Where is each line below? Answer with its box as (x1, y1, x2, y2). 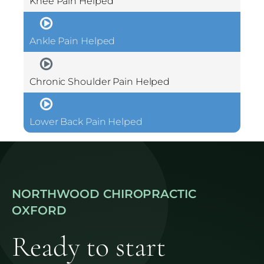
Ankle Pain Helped (29, 35, 115, 47)
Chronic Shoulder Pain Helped (29, 75, 170, 87)
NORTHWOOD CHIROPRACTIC (12, 187, 196, 202)
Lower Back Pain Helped (29, 115, 143, 127)
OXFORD (12, 203, 67, 218)
